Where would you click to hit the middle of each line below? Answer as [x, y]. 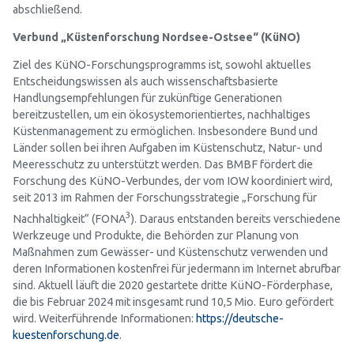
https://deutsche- [240, 319]
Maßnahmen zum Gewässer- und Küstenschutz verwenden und [170, 252]
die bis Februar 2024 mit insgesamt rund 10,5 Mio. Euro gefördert [173, 302]
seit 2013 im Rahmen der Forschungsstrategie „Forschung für [165, 198]
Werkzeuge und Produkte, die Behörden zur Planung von [156, 236]
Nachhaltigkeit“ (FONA [69, 219]
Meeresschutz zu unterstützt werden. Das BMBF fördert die [163, 165]
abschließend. [47, 9]
